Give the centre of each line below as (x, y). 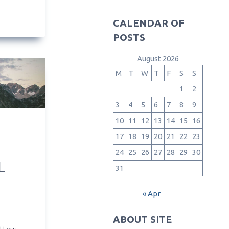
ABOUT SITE (142, 220)
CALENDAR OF (148, 23)
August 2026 (158, 58)
